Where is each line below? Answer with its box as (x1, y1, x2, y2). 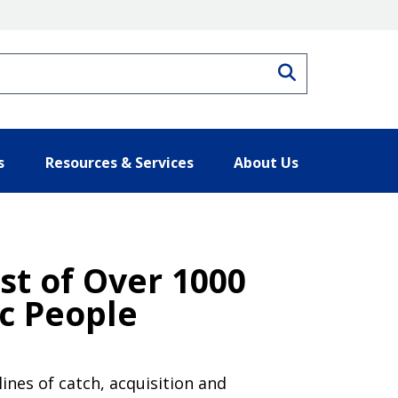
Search (295, 63, 354, 77)
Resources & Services (44, 152, 194, 172)
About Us (234, 152, 298, 172)
